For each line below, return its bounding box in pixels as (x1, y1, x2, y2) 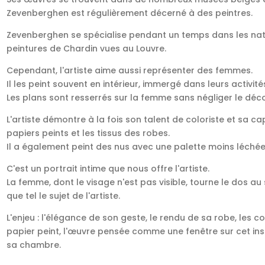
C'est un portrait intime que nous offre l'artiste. (7, 163, 210, 175)
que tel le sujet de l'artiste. (7, 190, 121, 202)
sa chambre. (7, 239, 62, 251)
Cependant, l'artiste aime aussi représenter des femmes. (7, 64, 253, 77)
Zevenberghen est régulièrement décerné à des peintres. (7, 7, 253, 20)
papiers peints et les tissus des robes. (7, 127, 170, 140)
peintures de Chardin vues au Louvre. (7, 43, 167, 55)
